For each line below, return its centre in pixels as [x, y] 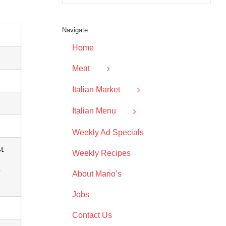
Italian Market [96, 90]
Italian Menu [94, 111]
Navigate [75, 30]
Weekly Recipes [101, 153]
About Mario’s [97, 174]
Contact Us [92, 215]
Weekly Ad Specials [108, 132]
